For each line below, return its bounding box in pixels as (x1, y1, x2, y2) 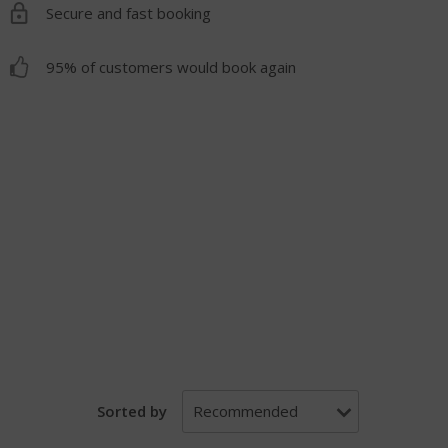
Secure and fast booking (45, 2, 211, 23)
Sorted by (97, 400, 167, 421)
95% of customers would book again (45, 56, 296, 77)
